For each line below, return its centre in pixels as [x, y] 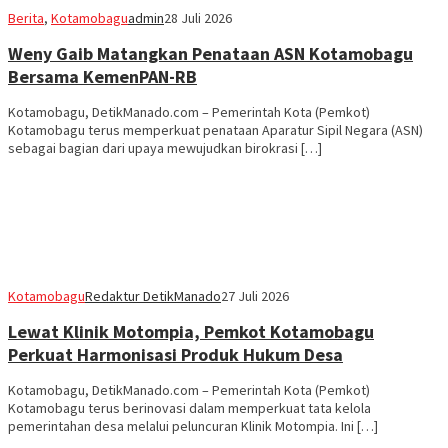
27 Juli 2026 [255, 295]
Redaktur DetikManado [153, 295]
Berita [26, 17]
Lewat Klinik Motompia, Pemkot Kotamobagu [191, 331]
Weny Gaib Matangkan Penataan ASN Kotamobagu [210, 53]
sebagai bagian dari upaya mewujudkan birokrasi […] [165, 147]
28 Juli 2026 [198, 17]
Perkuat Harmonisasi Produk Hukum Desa [175, 354]
